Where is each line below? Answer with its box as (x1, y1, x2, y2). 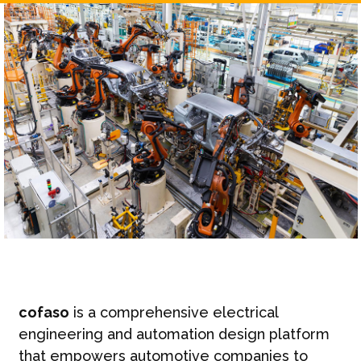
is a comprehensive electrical (68, 304, 278, 322)
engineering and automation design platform (18, 326, 330, 343)
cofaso (18, 304, 69, 322)
